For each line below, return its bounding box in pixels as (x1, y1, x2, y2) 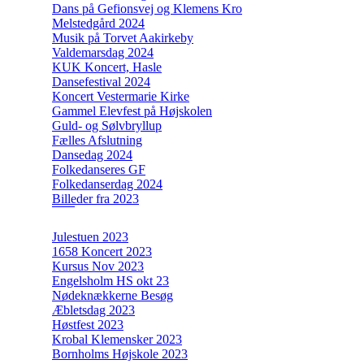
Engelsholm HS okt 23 (52, 273, 169, 288)
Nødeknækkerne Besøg (52, 288, 173, 302)
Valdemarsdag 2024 (52, 45, 154, 59)
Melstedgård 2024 (52, 15, 145, 30)
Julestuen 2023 (52, 229, 128, 244)
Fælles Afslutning (52, 132, 142, 147)
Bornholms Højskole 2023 (52, 346, 188, 361)
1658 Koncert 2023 (52, 244, 152, 258)
